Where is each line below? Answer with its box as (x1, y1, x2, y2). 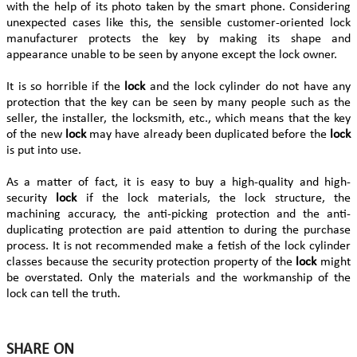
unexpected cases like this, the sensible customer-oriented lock (6, 16, 351, 29)
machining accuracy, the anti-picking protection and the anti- (6, 207, 351, 221)
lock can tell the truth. (6, 287, 124, 300)
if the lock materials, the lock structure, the (85, 191, 351, 205)
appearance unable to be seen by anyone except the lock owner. (6, 48, 337, 61)
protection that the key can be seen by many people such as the (6, 96, 351, 109)
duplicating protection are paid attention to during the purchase (6, 223, 351, 237)
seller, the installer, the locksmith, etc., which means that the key (6, 112, 351, 125)
